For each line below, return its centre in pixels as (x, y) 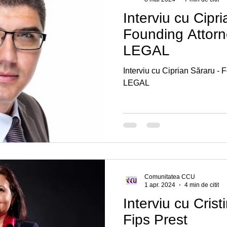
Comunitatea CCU (170, 177)
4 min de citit (202, 185)
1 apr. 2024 (160, 185)
